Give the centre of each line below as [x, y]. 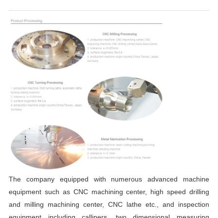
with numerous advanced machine [152, 179]
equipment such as [41, 191]
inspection [194, 204]
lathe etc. [140, 204]
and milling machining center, [58, 204]
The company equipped [48, 179]
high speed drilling [180, 191]
